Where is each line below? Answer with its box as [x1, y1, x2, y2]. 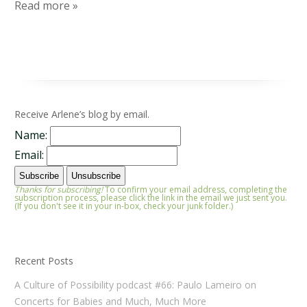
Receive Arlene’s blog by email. [14, 108, 150, 121]
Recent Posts [14, 254, 74, 268]
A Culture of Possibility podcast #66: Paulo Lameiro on [14, 278, 257, 291]
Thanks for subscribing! [14, 184, 103, 196]
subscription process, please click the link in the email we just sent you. [14, 192, 288, 204]
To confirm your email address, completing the [103, 184, 288, 196]
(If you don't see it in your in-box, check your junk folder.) [14, 200, 234, 212]
